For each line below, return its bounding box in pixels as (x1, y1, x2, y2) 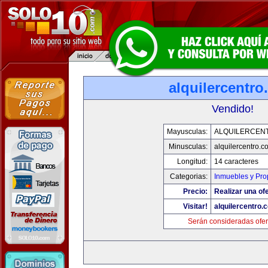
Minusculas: (168, 142, 208, 151)
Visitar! (182, 202, 208, 211)
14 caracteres (214, 157, 258, 166)
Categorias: (169, 172, 208, 181)
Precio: (182, 187, 208, 196)
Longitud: (176, 157, 208, 166)
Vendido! (212, 103, 254, 115)
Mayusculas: (166, 127, 208, 136)
